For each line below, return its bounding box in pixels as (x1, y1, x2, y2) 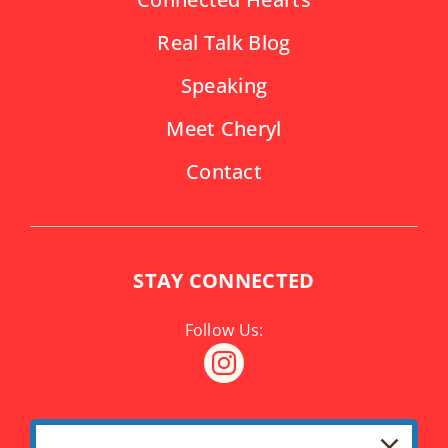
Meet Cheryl (166, 115, 282, 143)
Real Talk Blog (157, 29, 291, 57)
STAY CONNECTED (133, 267, 315, 295)
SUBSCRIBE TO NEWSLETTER (84, 418, 364, 446)
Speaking (180, 72, 268, 100)
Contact (185, 158, 263, 186)
